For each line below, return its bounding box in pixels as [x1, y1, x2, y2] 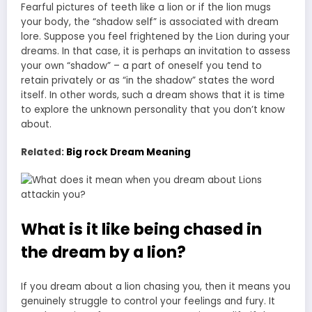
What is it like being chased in [21, 217, 262, 240]
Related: [21, 145, 66, 159]
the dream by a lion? [21, 240, 186, 263]
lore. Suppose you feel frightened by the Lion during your [21, 29, 290, 43]
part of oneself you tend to [132, 58, 262, 72]
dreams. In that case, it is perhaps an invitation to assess [21, 44, 290, 58]
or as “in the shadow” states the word [93, 73, 274, 87]
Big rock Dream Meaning [66, 145, 191, 159]
